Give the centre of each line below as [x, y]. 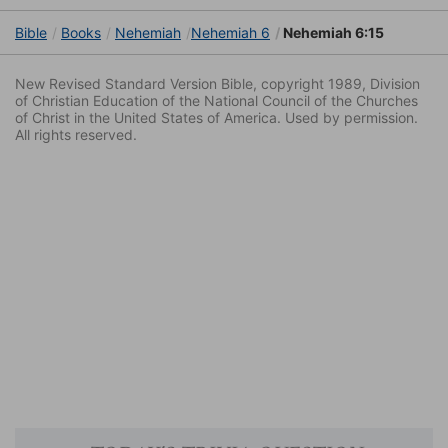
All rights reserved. [76, 135]
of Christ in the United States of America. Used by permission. [216, 118]
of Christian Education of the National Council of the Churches [216, 101]
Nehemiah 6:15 [332, 33]
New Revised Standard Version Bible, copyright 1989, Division [217, 84]
